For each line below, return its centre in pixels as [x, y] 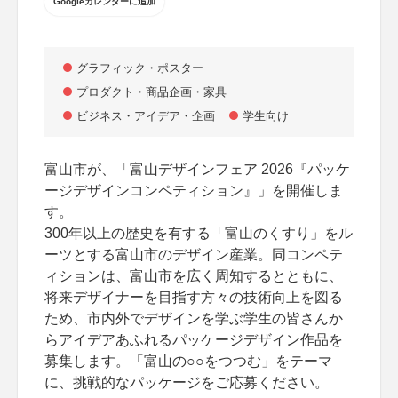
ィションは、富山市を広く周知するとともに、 [194, 276]
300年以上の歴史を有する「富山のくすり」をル [199, 233]
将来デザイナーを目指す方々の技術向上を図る [194, 297]
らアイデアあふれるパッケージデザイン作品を [194, 340]
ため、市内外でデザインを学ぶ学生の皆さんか [194, 318]
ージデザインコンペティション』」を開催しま [194, 191]
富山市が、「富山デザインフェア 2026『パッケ [197, 169]
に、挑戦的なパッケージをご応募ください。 [187, 382]
